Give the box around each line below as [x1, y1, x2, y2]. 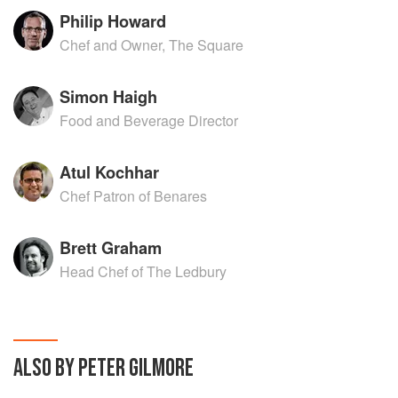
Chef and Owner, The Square [60, 34, 244, 55]
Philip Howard [60, 8, 167, 33]
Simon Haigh [60, 84, 158, 108]
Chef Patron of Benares [60, 185, 208, 206]
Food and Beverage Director [60, 109, 239, 131]
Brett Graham [60, 235, 163, 259]
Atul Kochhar [60, 159, 160, 184]
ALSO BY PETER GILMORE [13, 353, 194, 383]
